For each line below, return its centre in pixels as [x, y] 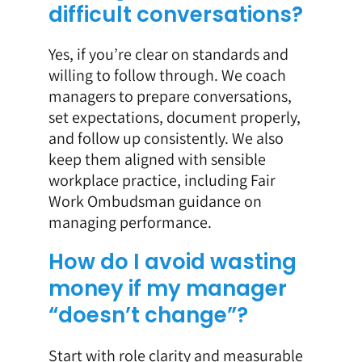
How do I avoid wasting [172, 262]
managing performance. [130, 223]
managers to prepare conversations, [170, 97]
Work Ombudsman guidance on [155, 202]
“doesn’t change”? [148, 316]
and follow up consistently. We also [166, 139]
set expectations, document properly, [174, 118]
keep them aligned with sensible [157, 160]
